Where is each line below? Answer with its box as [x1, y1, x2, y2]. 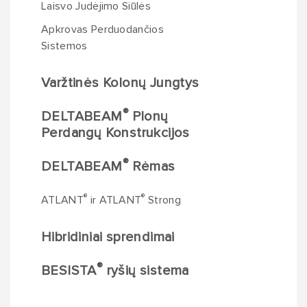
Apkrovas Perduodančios [41, 23, 164, 36]
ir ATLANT [87, 193, 142, 207]
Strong [145, 193, 182, 207]
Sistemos [41, 39, 88, 53]
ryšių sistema [103, 262, 189, 279]
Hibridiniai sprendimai [41, 229, 175, 245]
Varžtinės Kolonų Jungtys [41, 75, 199, 91]
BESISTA [41, 262, 97, 279]
